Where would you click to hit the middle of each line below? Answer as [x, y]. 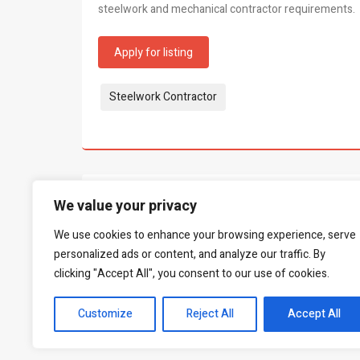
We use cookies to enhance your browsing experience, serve [205, 235]
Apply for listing [153, 53]
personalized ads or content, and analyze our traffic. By [190, 254]
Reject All [210, 314]
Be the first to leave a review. [169, 246]
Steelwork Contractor [163, 97]
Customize [105, 314]
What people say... [179, 209]
